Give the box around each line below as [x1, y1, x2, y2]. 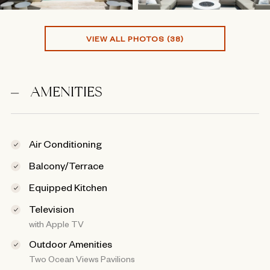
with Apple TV [28, 218, 84, 230]
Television [28, 202, 74, 215]
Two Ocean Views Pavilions [28, 253, 135, 265]
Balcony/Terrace [28, 159, 104, 172]
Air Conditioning [28, 137, 102, 150]
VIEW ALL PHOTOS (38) [86, 34, 184, 44]
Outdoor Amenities [28, 237, 112, 250]
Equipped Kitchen [28, 181, 107, 193]
